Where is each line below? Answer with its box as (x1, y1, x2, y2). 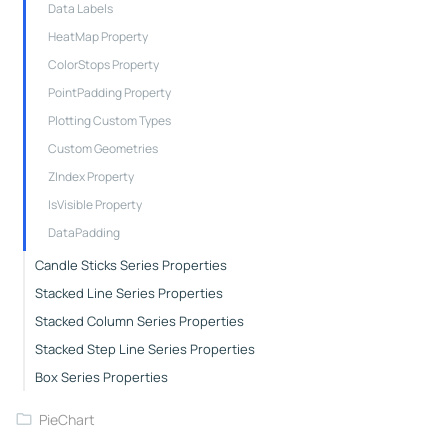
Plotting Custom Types (47, 111, 171, 129)
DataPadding (47, 223, 120, 241)
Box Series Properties (34, 367, 168, 386)
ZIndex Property (47, 167, 134, 185)
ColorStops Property (47, 55, 159, 73)
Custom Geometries (47, 139, 158, 157)
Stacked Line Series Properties (34, 283, 223, 302)
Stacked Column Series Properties (34, 311, 244, 330)
